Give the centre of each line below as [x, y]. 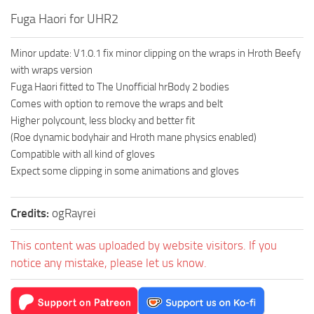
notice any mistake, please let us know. [109, 262]
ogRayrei [74, 213]
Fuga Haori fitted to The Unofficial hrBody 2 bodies [120, 87]
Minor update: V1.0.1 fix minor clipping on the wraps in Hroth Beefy [156, 53]
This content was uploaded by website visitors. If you [144, 245]
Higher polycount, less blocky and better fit [103, 120]
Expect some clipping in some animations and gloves [125, 171]
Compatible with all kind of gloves [83, 154]
